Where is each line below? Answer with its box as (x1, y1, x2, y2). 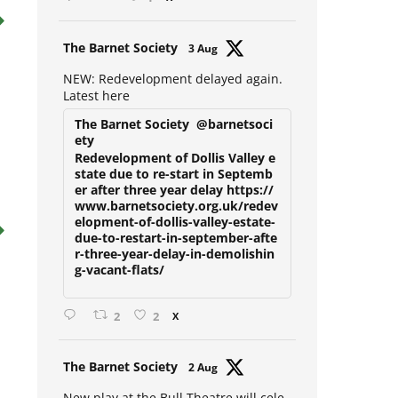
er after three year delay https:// (74, 189, 274, 207)
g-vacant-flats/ (74, 269, 164, 287)
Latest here (62, 95, 130, 113)
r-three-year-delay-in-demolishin (74, 253, 275, 271)
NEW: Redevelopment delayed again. (62, 78, 283, 96)
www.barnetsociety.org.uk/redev (74, 205, 278, 223)
